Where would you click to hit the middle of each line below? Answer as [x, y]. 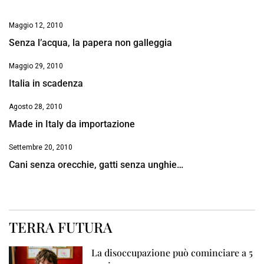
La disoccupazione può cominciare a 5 [172, 253]
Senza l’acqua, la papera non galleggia [90, 43]
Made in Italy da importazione [72, 124]
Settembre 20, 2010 [41, 148]
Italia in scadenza [46, 84]
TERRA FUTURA [60, 227]
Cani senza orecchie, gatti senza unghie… [96, 165]
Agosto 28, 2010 [36, 107]
